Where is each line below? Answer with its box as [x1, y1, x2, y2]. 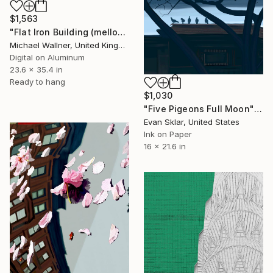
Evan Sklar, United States [144, 116, 239, 127]
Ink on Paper [144, 129, 192, 139]
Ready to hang [10, 76, 65, 87]
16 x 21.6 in [144, 141, 186, 151]
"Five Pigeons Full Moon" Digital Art [253, 103, 262, 114]
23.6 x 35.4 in [10, 64, 63, 74]
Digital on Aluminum [10, 52, 85, 62]
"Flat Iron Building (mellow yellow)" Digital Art [118, 26, 126, 37]
